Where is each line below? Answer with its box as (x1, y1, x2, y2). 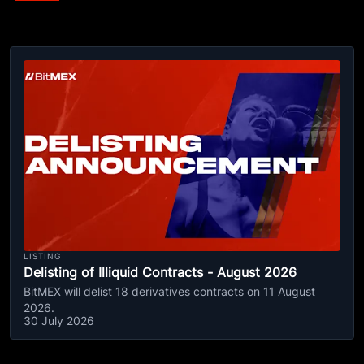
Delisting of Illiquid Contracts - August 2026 (24, 264, 297, 280)
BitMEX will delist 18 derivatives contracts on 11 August (24, 284, 315, 298)
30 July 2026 (24, 314, 94, 327)
